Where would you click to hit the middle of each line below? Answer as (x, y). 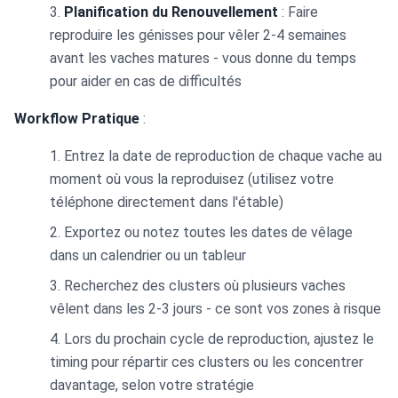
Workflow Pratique (77, 119)
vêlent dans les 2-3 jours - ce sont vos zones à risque (215, 309)
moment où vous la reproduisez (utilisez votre (192, 179)
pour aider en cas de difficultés (146, 81)
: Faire (298, 12)
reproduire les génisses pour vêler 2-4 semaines (198, 35)
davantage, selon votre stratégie (152, 385)
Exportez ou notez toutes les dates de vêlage (208, 232)
